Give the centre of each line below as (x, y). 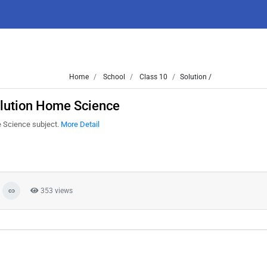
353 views (56, 191)
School (113, 77)
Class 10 (153, 77)
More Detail (80, 124)
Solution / (196, 77)
